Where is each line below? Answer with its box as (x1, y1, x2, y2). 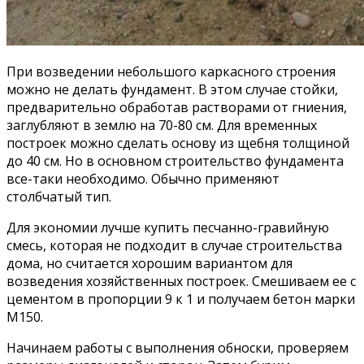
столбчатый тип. (6, 187, 111, 206)
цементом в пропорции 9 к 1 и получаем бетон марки (6, 289, 355, 308)
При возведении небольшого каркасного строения (6, 62, 336, 80)
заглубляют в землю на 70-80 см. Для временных (6, 115, 317, 134)
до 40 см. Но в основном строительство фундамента (6, 151, 344, 170)
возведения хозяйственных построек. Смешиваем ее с (6, 271, 356, 290)
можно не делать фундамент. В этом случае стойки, (6, 80, 338, 98)
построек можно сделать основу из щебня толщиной (6, 133, 349, 152)
